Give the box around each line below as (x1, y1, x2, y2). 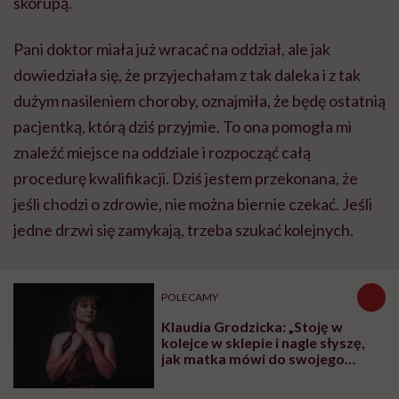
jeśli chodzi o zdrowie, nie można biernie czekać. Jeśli (13, 193, 372, 214)
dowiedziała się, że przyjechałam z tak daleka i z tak (13, 64, 361, 85)
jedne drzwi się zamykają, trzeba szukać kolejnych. (13, 219, 354, 240)
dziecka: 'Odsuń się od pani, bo (161, 365, 364, 383)
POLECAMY (161, 290, 219, 305)
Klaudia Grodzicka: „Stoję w (161, 317, 344, 335)
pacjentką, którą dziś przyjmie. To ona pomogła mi (13, 116, 352, 136)
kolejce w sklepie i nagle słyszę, (161, 333, 366, 351)
